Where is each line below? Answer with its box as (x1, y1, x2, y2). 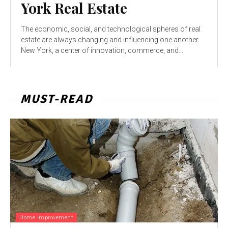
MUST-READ (20, 91, 93, 106)
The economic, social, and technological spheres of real (21, 24, 201, 33)
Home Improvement (19, 214, 73, 221)
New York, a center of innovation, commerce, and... (21, 46, 183, 54)
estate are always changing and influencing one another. (21, 35, 199, 44)
